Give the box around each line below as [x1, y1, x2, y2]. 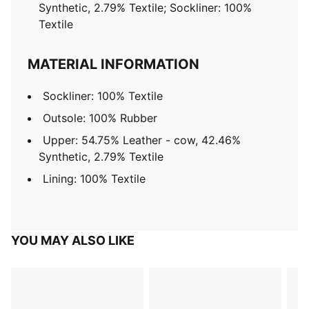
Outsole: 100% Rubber [43, 111, 157, 125]
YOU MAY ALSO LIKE [11, 233, 134, 248]
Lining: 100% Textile [43, 172, 146, 186]
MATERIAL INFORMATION [28, 56, 199, 72]
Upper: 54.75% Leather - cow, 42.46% [43, 133, 241, 147]
